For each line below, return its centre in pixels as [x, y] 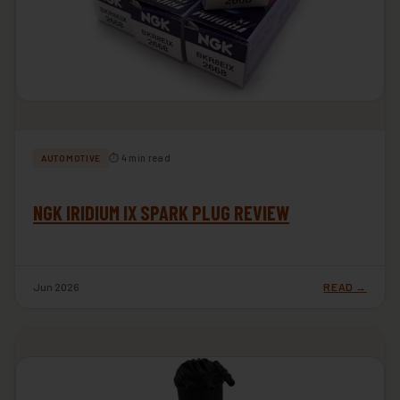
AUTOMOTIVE [71, 158]
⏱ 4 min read [140, 158]
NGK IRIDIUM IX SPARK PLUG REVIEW [161, 212]
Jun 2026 [56, 286]
